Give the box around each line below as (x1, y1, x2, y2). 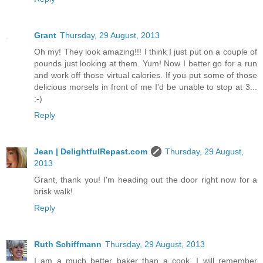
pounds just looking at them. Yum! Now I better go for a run (34, 58, 257, 68)
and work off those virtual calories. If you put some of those (34, 70, 257, 80)
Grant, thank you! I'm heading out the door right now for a (34, 174, 257, 184)
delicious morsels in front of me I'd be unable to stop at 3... (34, 82, 257, 92)
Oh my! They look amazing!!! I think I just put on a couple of (34, 46, 257, 56)
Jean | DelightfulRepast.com (34, 146, 147, 156)
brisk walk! (34, 186, 73, 196)
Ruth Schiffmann (34, 239, 102, 249)
